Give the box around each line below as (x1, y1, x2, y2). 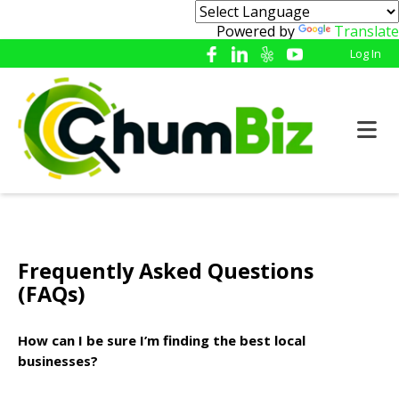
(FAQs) (18, 279, 85, 308)
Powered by (216, 21, 298, 41)
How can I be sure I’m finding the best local (18, 331, 305, 350)
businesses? (18, 352, 98, 370)
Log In (350, 45, 381, 61)
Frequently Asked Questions (18, 256, 313, 285)
